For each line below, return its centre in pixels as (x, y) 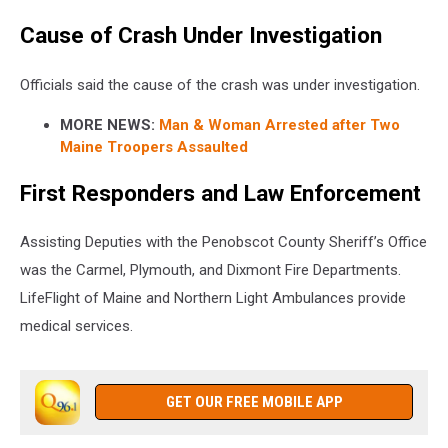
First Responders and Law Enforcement (220, 192)
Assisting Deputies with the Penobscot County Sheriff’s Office (223, 242)
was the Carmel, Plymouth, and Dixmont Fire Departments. (210, 270)
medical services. (76, 326)
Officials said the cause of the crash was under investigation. (220, 84)
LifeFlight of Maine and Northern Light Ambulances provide (213, 298)
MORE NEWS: (107, 124)
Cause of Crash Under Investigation (201, 35)
